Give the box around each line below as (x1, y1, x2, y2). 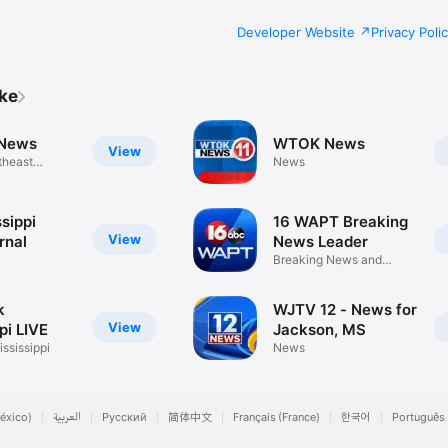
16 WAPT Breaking (273, 212, 409, 232)
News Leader (273, 232, 369, 252)
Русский (102, 410, 147, 424)
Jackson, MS (273, 320, 367, 340)
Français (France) (233, 410, 320, 424)
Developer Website (237, 23, 355, 40)
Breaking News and (273, 252, 383, 268)
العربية (53, 410, 81, 424)
